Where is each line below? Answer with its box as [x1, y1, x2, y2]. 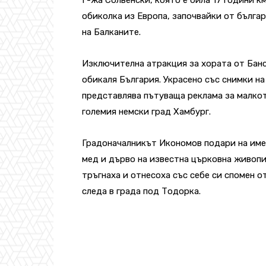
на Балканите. [82, 26, 141, 37]
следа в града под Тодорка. [82, 185, 201, 197]
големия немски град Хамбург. [82, 106, 211, 117]
